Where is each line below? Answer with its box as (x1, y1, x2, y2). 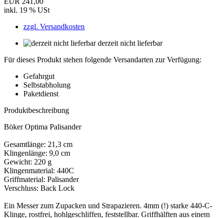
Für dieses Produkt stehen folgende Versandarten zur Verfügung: (4, 55, 201, 64)
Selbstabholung (23, 80, 71, 89)
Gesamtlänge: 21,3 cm (4, 140, 73, 148)
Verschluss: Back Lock (4, 183, 74, 192)
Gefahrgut (23, 72, 54, 80)
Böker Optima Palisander (4, 122, 81, 131)
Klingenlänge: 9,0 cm (4, 148, 70, 157)
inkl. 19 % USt (4, 5, 50, 14)
